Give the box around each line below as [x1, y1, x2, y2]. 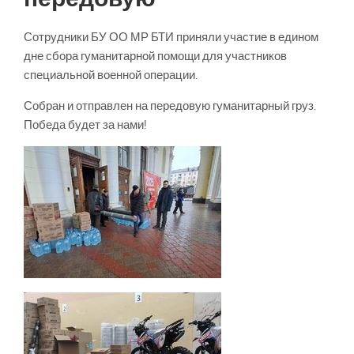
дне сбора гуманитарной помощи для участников [24, 49, 287, 63]
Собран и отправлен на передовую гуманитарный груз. [24, 99, 316, 113]
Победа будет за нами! [24, 118, 147, 132]
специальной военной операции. [24, 68, 198, 82]
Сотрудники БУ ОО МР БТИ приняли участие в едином [24, 30, 318, 44]
